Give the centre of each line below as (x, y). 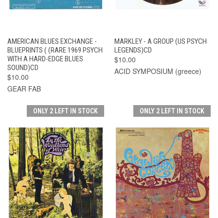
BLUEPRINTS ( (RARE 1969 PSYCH (55, 50)
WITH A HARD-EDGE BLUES (45, 59)
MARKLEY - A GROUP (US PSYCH (160, 41)
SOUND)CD (23, 67)
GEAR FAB (24, 88)
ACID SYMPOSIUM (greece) (158, 71)
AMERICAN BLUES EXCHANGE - (52, 41)
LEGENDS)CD (133, 50)
